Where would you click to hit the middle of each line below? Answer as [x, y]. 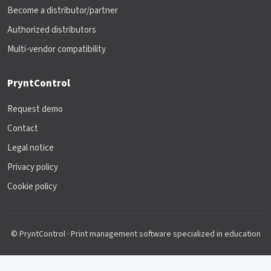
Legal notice [31, 148]
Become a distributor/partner [63, 10]
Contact [23, 128]
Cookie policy [32, 186]
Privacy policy [33, 167]
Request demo [35, 109]
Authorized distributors [52, 30]
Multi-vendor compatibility [57, 49]
